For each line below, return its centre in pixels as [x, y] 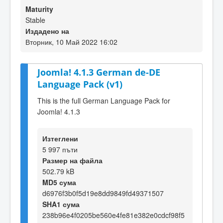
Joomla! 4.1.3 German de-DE [99, 72]
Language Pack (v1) [80, 84]
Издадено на [47, 31]
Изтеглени [60, 138]
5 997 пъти [60, 149]
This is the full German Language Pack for [104, 100]
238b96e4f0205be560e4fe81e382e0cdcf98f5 [113, 215]
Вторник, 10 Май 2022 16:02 [71, 42]
